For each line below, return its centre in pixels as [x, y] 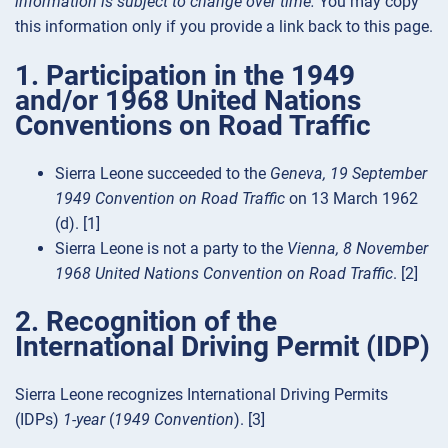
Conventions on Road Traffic [193, 125]
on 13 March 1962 [351, 198]
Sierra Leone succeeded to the [162, 173]
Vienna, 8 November [357, 248]
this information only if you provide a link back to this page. [224, 27]
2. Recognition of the [146, 322]
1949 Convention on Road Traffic [170, 198]
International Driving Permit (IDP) [222, 347]
